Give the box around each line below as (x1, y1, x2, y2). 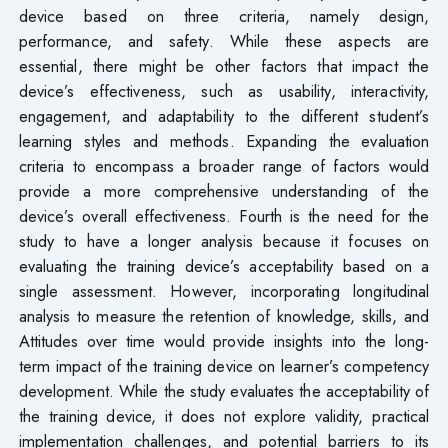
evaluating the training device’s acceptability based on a (18, 253, 430, 278)
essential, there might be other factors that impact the (18, 53, 430, 78)
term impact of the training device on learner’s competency (18, 353, 430, 378)
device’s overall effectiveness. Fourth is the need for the (18, 203, 430, 228)
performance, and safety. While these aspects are (18, 28, 430, 53)
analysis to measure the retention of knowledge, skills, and (18, 303, 430, 328)
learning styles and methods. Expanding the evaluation (18, 128, 430, 153)
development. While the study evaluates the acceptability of (18, 378, 430, 403)
